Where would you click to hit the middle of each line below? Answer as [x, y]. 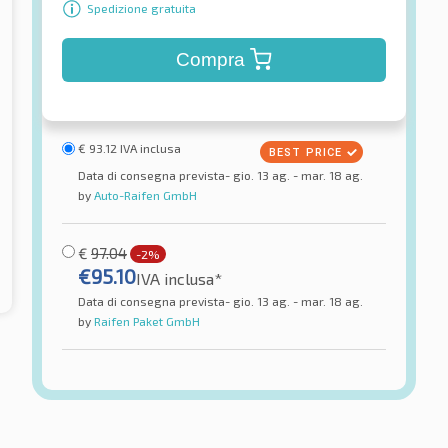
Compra [210, 59]
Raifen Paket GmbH [145, 320]
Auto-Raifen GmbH [144, 194]
